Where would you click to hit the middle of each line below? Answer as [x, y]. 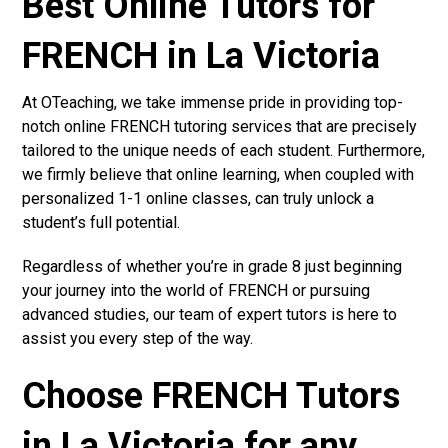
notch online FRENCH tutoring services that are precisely [220, 126]
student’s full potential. [101, 222]
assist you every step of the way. [138, 338]
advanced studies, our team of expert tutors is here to [210, 314]
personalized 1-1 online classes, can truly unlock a [198, 198]
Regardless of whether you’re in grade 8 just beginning [212, 266]
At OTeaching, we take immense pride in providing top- [213, 102]
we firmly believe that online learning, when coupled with [218, 174]
